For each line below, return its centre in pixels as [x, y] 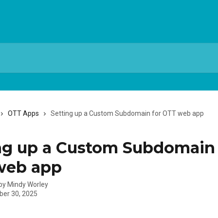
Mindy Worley [28, 184]
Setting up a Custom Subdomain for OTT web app [127, 113]
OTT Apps [23, 113]
